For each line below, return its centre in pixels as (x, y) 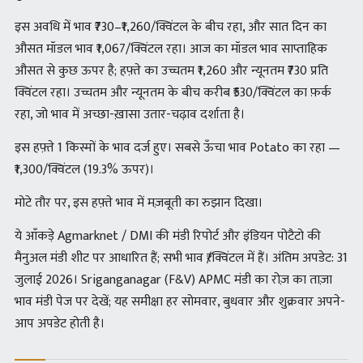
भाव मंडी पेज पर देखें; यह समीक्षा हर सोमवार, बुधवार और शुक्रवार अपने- (180, 302)
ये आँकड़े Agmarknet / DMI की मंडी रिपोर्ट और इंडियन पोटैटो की (168, 236)
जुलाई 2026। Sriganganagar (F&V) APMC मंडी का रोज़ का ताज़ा (173, 280)
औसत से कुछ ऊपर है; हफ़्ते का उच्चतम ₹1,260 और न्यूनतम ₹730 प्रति (171, 71)
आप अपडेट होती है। (60, 324)
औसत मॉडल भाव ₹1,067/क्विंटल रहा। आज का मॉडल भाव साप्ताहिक (171, 49)
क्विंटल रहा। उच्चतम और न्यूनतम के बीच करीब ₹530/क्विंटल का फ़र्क (173, 93)
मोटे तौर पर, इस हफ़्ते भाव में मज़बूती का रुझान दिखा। (139, 203)
